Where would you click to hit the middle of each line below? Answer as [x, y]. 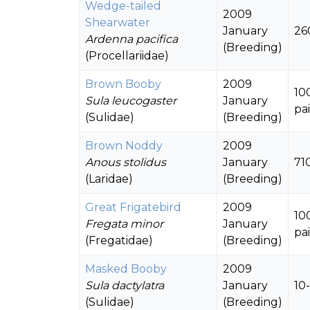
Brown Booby [123, 84]
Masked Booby [126, 269]
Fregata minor [124, 224]
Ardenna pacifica [131, 39]
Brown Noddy [124, 146]
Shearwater [118, 22]
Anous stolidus [126, 162]
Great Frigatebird [133, 207]
